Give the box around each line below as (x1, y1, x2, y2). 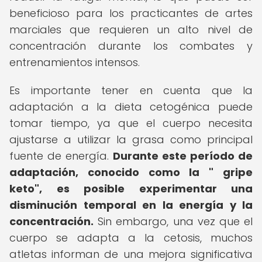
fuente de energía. (9, 149, 113, 163)
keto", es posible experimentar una (9, 181, 253, 196)
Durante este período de (113, 149, 253, 163)
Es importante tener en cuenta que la (9, 83, 253, 98)
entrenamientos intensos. (9, 55, 140, 70)
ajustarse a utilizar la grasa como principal (9, 132, 253, 147)
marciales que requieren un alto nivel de (9, 22, 253, 37)
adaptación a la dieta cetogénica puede (9, 99, 253, 114)
